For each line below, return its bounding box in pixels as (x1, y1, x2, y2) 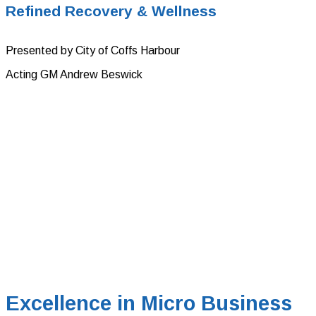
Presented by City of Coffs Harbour (6, 44, 180, 57)
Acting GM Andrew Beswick (6, 68, 142, 81)
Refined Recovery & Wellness (6, 3, 217, 20)
